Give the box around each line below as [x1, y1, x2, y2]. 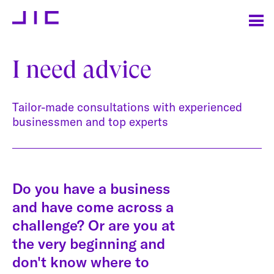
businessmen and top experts [12, 114, 168, 129]
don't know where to [12, 252, 149, 271]
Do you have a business [12, 179, 170, 198]
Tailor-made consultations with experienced [12, 99, 242, 114]
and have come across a [12, 197, 174, 216]
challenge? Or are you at [12, 215, 175, 234]
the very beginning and [12, 234, 165, 253]
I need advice [12, 54, 152, 83]
